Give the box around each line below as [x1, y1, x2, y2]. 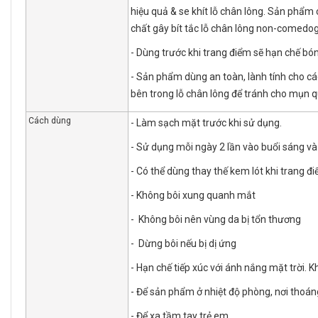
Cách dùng [28, 116, 71, 126]
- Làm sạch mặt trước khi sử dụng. [131, 117, 282, 129]
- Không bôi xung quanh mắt [131, 190, 256, 202]
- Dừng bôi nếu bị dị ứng [131, 238, 236, 250]
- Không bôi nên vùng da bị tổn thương [131, 214, 301, 226]
